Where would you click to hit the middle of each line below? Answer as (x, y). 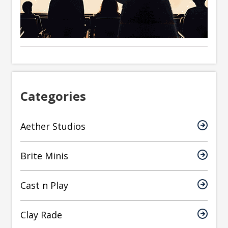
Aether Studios (53, 126)
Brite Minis (44, 156)
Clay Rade (41, 215)
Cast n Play (44, 186)
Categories (53, 96)
